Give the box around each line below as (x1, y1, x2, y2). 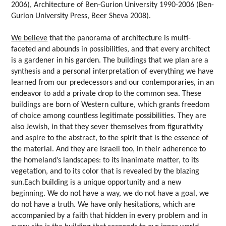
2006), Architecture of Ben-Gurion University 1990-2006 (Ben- (11, 1, 214, 10)
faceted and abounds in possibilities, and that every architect (11, 45, 210, 54)
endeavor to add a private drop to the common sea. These (11, 90, 202, 98)
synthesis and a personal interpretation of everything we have (11, 68, 214, 76)
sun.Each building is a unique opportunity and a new (11, 179, 182, 187)
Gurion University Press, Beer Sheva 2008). (11, 12, 151, 21)
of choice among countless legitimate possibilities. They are (11, 112, 207, 121)
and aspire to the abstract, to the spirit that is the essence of (11, 134, 209, 143)
